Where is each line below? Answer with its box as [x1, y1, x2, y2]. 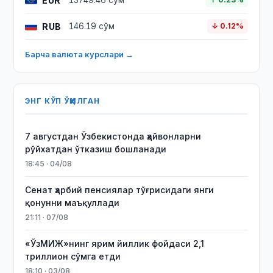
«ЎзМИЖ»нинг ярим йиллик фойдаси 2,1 [25, 238, 205, 249]
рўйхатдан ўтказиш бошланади [25, 144, 167, 154]
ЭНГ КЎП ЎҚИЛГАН [25, 96, 100, 105]
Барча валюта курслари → [25, 49, 134, 59]
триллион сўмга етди [25, 251, 121, 261]
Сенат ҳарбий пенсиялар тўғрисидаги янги [25, 185, 214, 195]
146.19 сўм [69, 21, 115, 31]
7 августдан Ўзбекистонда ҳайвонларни [25, 131, 202, 141]
